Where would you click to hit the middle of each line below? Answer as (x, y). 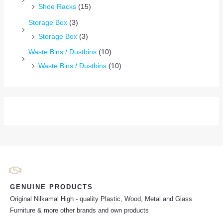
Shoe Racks (57, 7)
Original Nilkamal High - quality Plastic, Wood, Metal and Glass (101, 199)
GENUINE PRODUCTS (52, 187)
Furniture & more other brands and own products (79, 211)
